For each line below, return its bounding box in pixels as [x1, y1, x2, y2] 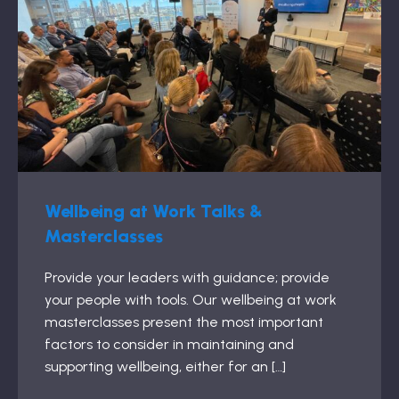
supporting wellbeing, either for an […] [45, 358, 286, 375]
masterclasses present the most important [45, 313, 323, 330]
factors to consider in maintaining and [45, 336, 294, 353]
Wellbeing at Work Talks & [45, 200, 263, 222]
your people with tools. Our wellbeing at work [45, 291, 337, 308]
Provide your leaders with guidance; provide [45, 269, 330, 286]
